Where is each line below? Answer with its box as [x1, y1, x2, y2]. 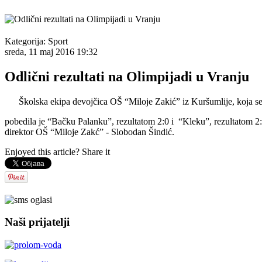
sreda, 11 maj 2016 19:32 [5, 46, 98, 57]
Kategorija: [5, 36, 48, 46]
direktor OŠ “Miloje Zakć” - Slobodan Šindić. [5, 126, 174, 137]
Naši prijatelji [5, 216, 70, 229]
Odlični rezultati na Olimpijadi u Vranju [5, 68, 249, 84]
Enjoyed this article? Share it [5, 146, 110, 157]
